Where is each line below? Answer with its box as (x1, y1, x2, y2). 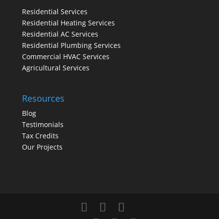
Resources (22, 92, 65, 104)
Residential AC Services (22, 29, 98, 39)
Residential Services (22, 7, 88, 17)
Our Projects (22, 142, 63, 152)
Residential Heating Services (22, 18, 115, 28)
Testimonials (22, 119, 64, 129)
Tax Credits (22, 131, 59, 140)
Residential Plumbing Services (22, 41, 121, 50)
